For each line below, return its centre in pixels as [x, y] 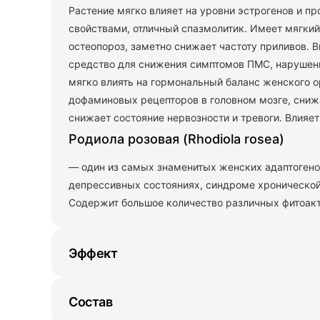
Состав [90, 301]
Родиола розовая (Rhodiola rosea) [176, 139]
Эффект [93, 253]
